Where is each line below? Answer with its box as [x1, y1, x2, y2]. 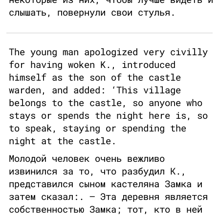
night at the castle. [9, 134, 116, 147]
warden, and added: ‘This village [9, 84, 181, 96]
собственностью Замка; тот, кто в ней [9, 203, 202, 216]
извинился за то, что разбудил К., [9, 165, 186, 177]
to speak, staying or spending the [9, 122, 186, 134]
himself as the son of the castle [9, 71, 181, 84]
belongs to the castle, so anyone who [9, 96, 202, 109]
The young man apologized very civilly [9, 45, 208, 58]
